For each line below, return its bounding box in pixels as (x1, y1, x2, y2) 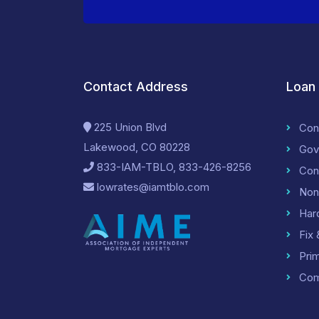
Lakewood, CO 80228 (83, 140, 190, 154)
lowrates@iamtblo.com (94, 180, 209, 194)
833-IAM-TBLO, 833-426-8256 (94, 160, 251, 174)
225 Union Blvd (91, 120, 167, 134)
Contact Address (83, 79, 188, 94)
